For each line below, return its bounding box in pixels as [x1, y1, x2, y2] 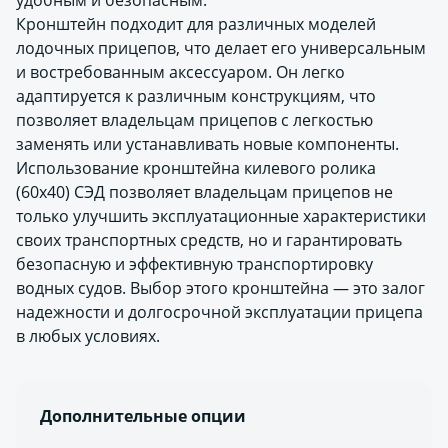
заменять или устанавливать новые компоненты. [16, 133, 399, 155]
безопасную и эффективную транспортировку [16, 253, 373, 275]
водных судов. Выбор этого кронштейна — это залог [16, 277, 425, 299]
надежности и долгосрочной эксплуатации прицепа [16, 301, 423, 323]
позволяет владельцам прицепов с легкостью [16, 109, 373, 131]
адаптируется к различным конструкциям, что [16, 85, 376, 107]
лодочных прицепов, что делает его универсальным [16, 37, 426, 59]
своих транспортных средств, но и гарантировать [16, 229, 402, 251]
